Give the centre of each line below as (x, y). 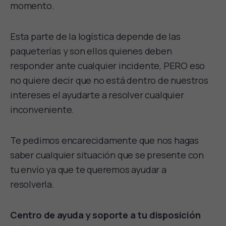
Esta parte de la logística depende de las (95, 37)
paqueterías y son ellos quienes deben (91, 51)
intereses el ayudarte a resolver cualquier (97, 95)
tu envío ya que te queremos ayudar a (88, 170)
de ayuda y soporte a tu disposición (121, 215)
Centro (26, 215)
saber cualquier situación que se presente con (107, 155)
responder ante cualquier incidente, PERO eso (108, 66)
